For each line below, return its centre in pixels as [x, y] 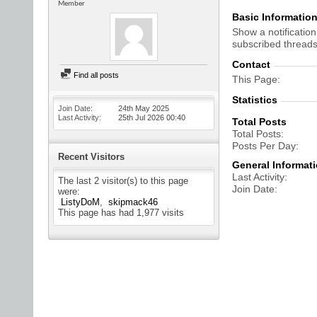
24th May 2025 [144, 108]
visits [172, 213]
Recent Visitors [91, 157]
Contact [251, 64]
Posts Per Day [264, 146]
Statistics [255, 100]
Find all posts [95, 75]
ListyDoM [80, 202]
